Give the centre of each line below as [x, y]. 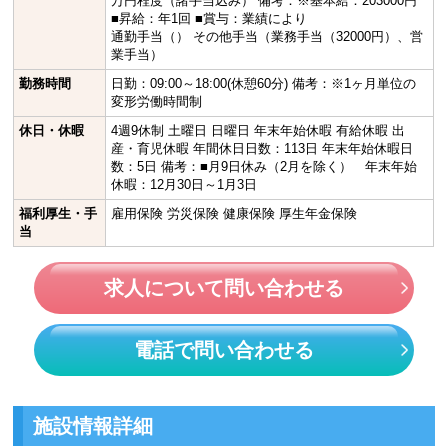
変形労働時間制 [157, 101]
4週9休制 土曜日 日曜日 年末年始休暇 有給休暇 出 [258, 130]
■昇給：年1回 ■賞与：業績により [209, 18]
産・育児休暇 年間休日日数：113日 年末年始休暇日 [262, 148]
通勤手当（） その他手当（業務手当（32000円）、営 [267, 36]
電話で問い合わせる [224, 350]
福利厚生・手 [58, 213]
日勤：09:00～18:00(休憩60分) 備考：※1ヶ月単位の [264, 83]
